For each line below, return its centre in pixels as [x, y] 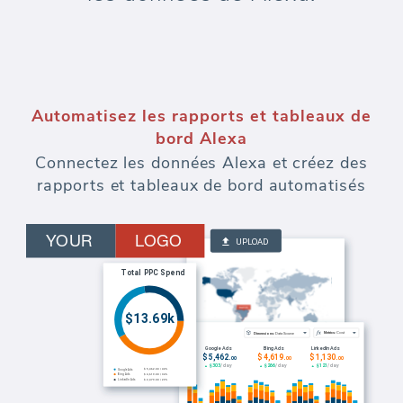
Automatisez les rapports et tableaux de [201, 116]
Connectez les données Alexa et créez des [201, 162]
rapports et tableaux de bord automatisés [201, 185]
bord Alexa [201, 138]
